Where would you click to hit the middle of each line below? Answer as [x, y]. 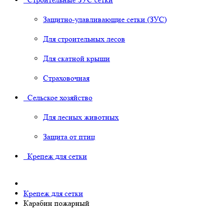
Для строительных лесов [84, 39]
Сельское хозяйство [58, 98]
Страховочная [66, 78]
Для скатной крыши [77, 59]
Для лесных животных [81, 117]
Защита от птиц [69, 137]
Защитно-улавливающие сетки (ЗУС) [105, 20]
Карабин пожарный [56, 203]
